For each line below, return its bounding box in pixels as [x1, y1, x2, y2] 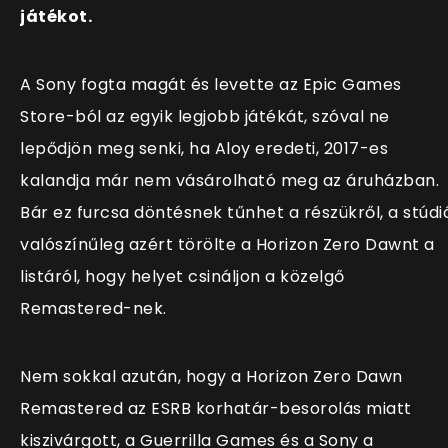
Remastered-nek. [20, 297, 167, 321]
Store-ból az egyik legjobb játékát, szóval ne [20, 105, 390, 129]
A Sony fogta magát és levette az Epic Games [20, 73, 402, 97]
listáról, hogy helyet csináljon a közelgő [20, 265, 345, 289]
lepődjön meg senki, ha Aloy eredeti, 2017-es [20, 137, 388, 161]
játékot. [20, 5, 92, 29]
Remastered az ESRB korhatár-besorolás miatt [20, 397, 412, 421]
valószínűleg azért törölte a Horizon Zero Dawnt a [20, 233, 435, 257]
